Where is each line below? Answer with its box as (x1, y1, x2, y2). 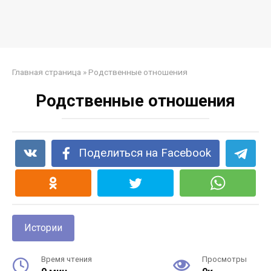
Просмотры (202, 255, 247, 264)
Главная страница (12, 67, 81, 77)
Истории (24, 222, 62, 233)
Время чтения (41, 255, 92, 264)
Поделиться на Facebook (79, 146, 212, 160)
